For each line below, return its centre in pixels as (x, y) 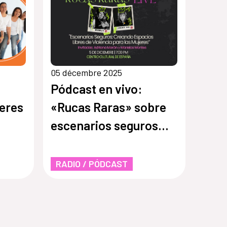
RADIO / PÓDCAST (92, 163)
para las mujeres (96, 143)
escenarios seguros (105, 125)
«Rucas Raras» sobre (109, 107)
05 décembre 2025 (87, 72)
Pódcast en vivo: (97, 88)
